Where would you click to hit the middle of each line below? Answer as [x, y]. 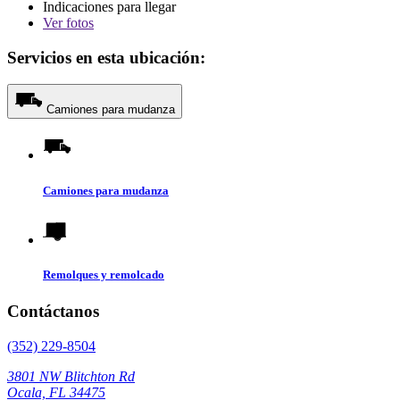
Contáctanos [53, 312]
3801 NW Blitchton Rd [71, 376]
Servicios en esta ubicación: [106, 57]
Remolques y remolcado [104, 274]
